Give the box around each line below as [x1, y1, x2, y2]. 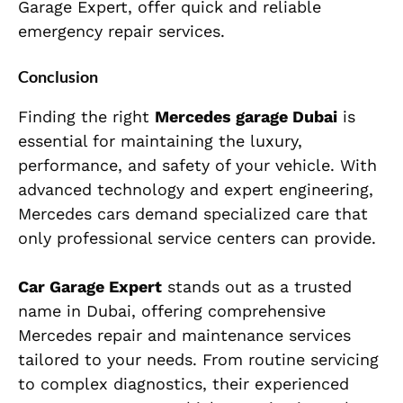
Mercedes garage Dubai [155, 107, 337, 127]
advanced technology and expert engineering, [18, 180, 373, 200]
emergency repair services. [18, 22, 225, 41]
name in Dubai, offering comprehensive [18, 301, 326, 321]
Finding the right [18, 107, 155, 127]
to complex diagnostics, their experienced [18, 374, 349, 394]
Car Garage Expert [18, 277, 162, 297]
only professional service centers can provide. [18, 228, 376, 248]
